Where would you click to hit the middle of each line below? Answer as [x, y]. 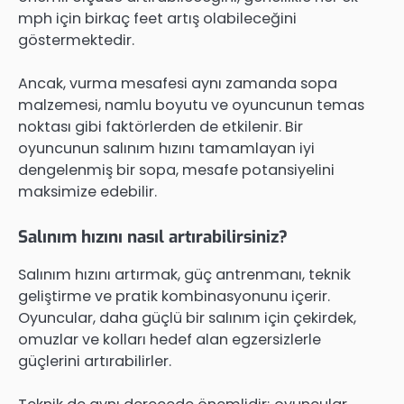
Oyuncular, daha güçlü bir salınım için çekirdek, [187, 318]
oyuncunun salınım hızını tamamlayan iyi [166, 148]
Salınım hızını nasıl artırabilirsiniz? [153, 237]
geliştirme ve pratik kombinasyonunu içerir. [174, 297]
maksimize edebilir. [87, 191]
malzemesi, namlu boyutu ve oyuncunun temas [191, 105]
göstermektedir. [76, 40]
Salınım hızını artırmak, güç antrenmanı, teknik [184, 275]
